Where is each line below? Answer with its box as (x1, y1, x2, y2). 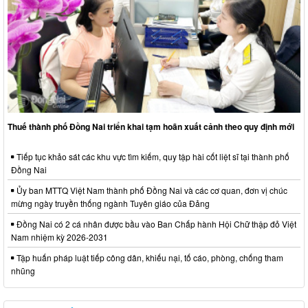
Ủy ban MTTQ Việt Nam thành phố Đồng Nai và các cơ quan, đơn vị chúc (14, 184, 287, 196)
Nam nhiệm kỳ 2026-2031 (11, 230, 108, 243)
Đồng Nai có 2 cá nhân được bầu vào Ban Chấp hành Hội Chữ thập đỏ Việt (14, 217, 296, 230)
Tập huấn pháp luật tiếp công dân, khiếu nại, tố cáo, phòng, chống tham (14, 251, 283, 263)
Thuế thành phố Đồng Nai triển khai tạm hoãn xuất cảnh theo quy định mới (8, 120, 294, 133)
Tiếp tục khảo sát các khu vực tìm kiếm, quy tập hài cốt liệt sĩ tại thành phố (14, 150, 289, 162)
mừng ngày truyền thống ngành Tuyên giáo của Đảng (11, 197, 210, 209)
